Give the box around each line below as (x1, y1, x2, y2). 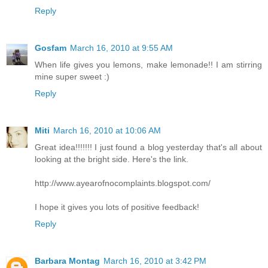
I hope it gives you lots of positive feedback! (35, 202, 199, 212)
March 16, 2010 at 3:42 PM (103, 256, 206, 266)
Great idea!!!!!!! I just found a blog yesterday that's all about (35, 142, 262, 153)
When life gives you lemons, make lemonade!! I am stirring (35, 60, 262, 70)
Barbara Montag (35, 256, 100, 266)
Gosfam (35, 43, 66, 53)
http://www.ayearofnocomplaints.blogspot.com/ (35, 178, 211, 188)
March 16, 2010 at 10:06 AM (53, 126, 161, 136)
